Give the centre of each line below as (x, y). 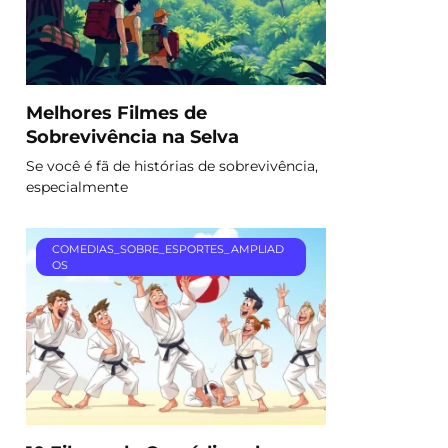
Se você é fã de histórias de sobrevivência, (172, 165)
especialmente (77, 186)
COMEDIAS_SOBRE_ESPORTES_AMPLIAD (167, 249)
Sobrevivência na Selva (132, 136)
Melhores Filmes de (116, 112)
